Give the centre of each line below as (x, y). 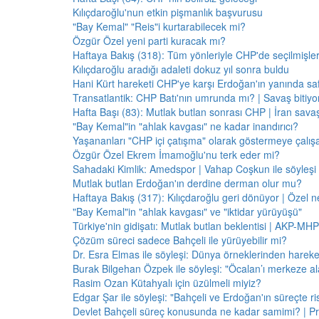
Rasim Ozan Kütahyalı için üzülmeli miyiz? (167, 283)
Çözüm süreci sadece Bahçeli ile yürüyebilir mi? (180, 240)
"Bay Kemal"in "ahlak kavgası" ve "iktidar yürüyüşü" (187, 211)
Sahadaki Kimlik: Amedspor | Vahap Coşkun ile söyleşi (194, 169)
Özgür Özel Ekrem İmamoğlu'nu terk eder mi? (176, 155)
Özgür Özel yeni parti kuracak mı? (149, 41)
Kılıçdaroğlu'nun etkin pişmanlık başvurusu (168, 12)
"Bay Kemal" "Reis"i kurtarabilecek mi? (159, 26)
